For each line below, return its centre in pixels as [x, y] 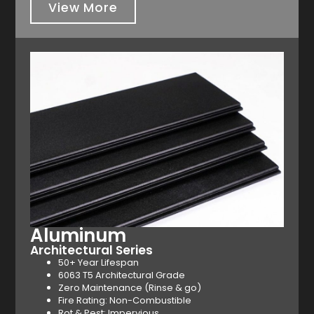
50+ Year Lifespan [99, 262]
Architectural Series [91, 250]
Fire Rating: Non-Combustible [124, 300]
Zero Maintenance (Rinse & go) [129, 287]
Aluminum [78, 235]
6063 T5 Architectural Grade [121, 275]
